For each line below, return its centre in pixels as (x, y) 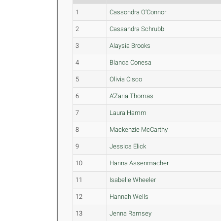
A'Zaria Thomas (132, 96)
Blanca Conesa (131, 62)
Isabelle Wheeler (133, 180)
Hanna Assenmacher (139, 163)
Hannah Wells (129, 197)
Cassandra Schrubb (137, 29)
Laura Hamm (128, 113)
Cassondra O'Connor (138, 12)
